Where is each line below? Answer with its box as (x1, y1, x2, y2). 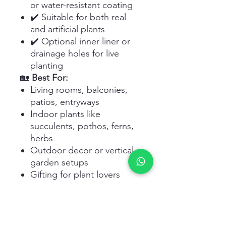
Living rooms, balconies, (30, 84, 128, 96)
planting (30, 60, 63, 72)
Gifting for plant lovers (30, 169, 120, 181)
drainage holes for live (30, 48, 119, 60)
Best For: (32, 72, 68, 84)
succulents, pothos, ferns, (30, 121, 134, 132)
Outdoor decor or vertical (30, 145, 134, 156)
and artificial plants (30, 24, 105, 35)
